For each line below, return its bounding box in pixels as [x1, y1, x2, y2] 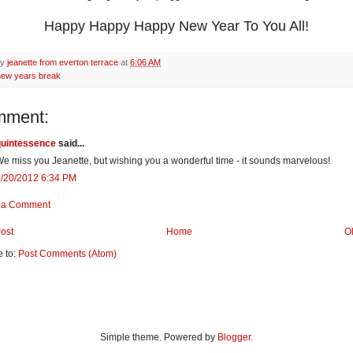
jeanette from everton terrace [7, 57, 118, 67]
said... [56, 137, 84, 149]
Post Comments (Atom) [18, 247, 117, 259]
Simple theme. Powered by [100, 331, 217, 343]
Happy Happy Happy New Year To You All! [44, 17, 309, 34]
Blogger [217, 331, 251, 343]
